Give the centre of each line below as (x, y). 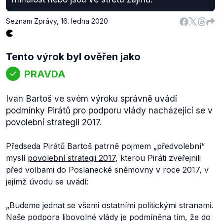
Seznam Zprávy (31, 21)
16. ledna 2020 (84, 21)
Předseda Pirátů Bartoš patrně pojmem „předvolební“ (105, 146)
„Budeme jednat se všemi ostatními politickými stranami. (110, 205)
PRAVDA (45, 74)
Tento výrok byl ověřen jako (73, 57)
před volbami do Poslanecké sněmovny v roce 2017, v (107, 170)
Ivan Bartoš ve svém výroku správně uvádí (92, 98)
